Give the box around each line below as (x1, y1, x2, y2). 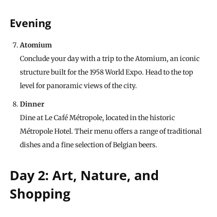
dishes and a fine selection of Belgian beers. (20, 140, 157, 150)
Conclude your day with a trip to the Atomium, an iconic (20, 54, 200, 63)
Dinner (20, 100, 45, 109)
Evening (10, 15, 51, 31)
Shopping (10, 185, 70, 203)
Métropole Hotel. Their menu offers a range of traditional (20, 127, 201, 136)
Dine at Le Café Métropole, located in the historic (20, 113, 175, 123)
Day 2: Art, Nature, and (10, 166, 159, 185)
